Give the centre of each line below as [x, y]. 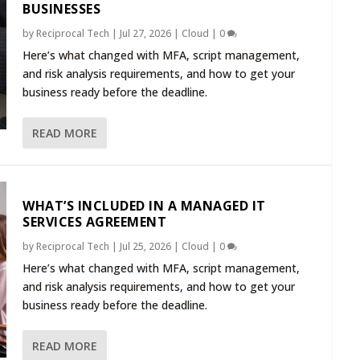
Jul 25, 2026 [145, 246]
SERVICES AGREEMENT [94, 221]
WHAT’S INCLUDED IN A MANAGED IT [144, 205]
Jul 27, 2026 [145, 34]
